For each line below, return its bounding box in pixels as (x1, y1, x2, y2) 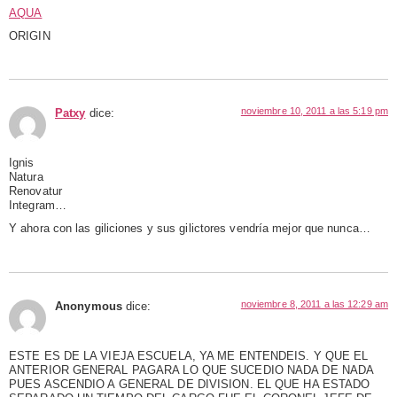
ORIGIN (9, 29, 51, 43)
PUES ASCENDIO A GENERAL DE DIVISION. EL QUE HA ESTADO (9, 378, 370, 391)
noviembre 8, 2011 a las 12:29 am (240, 298, 388, 309)
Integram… (9, 199, 66, 213)
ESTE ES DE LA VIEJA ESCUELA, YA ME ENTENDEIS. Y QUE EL (9, 349, 369, 362)
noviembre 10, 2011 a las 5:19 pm (240, 105, 388, 116)
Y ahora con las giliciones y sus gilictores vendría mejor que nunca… (9, 222, 370, 236)
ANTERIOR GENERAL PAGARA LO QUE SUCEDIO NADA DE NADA (9, 363, 374, 377)
